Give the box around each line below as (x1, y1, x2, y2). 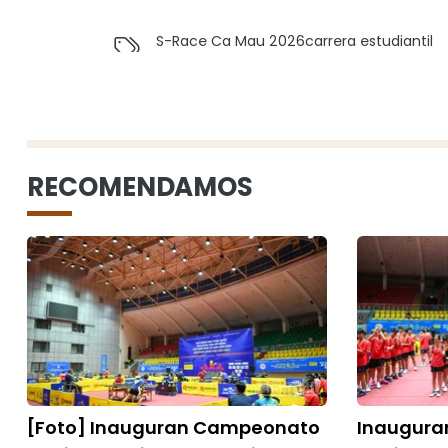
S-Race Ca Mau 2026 (156, 31, 305, 51)
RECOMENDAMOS (27, 169, 253, 205)
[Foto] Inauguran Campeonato (27, 415, 320, 440)
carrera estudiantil (305, 31, 433, 51)
